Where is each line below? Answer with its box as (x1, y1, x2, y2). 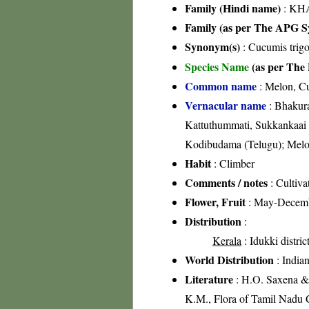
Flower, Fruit (185, 194, 246, 210)
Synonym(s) (185, 39, 240, 54)
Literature (185, 271, 233, 287)
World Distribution (185, 252, 274, 268)
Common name (185, 78, 257, 94)
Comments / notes (185, 175, 268, 190)
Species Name (185, 59, 252, 74)
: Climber (211, 156, 255, 170)
